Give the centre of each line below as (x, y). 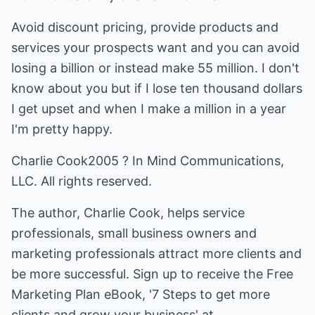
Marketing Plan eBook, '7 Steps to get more (141, 294)
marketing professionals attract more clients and (156, 253)
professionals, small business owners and (134, 233)
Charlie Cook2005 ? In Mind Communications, (148, 161)
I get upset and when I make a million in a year (149, 109)
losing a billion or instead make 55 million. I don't (155, 68)
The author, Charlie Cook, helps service (128, 213)
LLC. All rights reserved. (82, 181)
